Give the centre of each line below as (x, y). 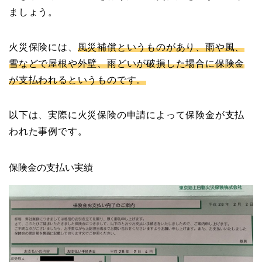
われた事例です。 (48, 132)
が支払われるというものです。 (78, 80)
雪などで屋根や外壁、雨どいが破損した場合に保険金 (127, 64)
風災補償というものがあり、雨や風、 (161, 47)
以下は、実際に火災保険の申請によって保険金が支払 (127, 115)
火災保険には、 (43, 47)
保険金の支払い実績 (51, 168)
